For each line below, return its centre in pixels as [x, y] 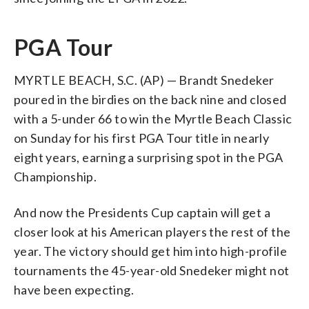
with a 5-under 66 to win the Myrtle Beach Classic [153, 118]
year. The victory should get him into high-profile [150, 251]
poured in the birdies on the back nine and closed [150, 99]
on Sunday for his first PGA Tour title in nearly [142, 138]
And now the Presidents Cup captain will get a [142, 212]
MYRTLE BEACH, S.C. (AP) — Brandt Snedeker [144, 80]
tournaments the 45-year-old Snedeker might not [152, 270]
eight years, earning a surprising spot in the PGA [149, 157]
